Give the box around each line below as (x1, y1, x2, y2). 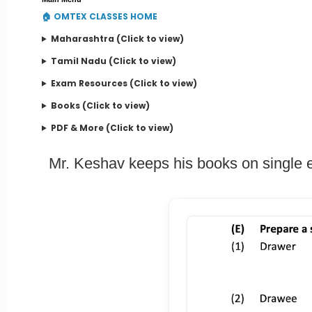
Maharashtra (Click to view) (50, 33, 184, 45)
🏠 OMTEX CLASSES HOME (42, 10, 157, 22)
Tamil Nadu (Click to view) (50, 55, 176, 67)
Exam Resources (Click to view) (50, 77, 197, 89)
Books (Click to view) (50, 100, 150, 111)
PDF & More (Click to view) (50, 122, 173, 134)
